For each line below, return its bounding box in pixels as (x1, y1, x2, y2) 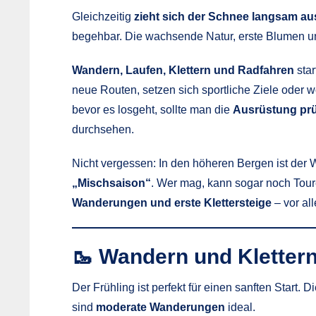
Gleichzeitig (72, 10, 134, 23)
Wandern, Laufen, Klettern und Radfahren (72, 63, 294, 76)
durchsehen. (72, 123, 134, 135)
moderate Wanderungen (96, 300, 225, 313)
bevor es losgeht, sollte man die (72, 103, 233, 116)
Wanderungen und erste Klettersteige (72, 196, 272, 209)
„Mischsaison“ (72, 176, 151, 189)
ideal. (225, 300, 255, 313)
